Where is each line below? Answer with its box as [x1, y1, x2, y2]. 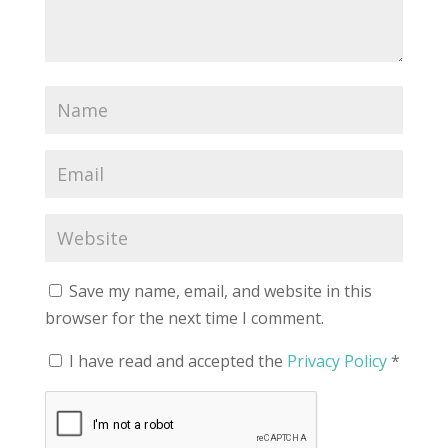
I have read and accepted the [68, 349, 287, 372]
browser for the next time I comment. [44, 306, 324, 329]
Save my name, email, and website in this [68, 279, 372, 302]
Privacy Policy [286, 349, 391, 372]
